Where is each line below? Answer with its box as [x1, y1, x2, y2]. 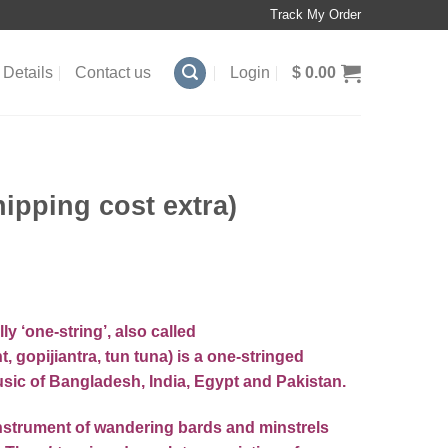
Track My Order [269, 7, 361, 22]
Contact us [74, 64, 151, 81]
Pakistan [276, 372, 342, 390]
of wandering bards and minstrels [71, 418, 329, 436]
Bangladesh [49, 372, 141, 390]
